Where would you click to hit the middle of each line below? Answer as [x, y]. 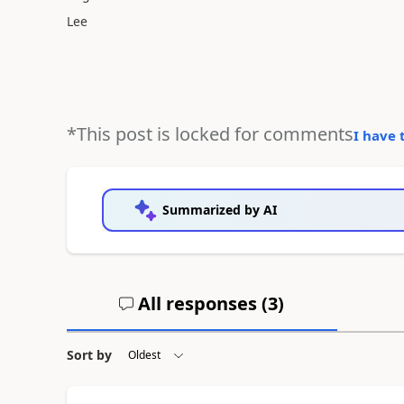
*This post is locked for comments [210, 134]
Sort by [89, 355]
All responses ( [201, 303]
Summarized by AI [219, 210]
